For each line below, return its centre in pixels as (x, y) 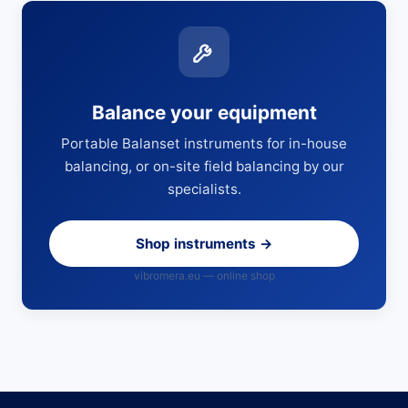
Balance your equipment (204, 112)
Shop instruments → (204, 244)
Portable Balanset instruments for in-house (204, 143)
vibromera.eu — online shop (204, 275)
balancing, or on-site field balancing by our (204, 166)
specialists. (204, 189)
